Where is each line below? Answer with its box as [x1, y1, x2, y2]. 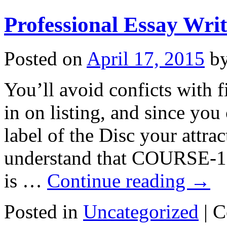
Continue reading [47, 169, 191, 192]
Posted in [4, 200, 78, 222]
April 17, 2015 [87, 47, 205, 69]
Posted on [4, 47, 83, 69]
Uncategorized [83, 200, 199, 222]
